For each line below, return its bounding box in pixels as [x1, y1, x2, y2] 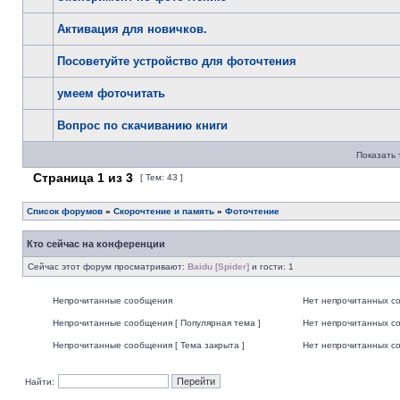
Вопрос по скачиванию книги [57, 119, 228, 132]
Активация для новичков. [57, 22, 207, 36]
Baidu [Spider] [187, 262, 249, 271]
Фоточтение [225, 206, 279, 216]
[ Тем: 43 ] [137, 172, 186, 182]
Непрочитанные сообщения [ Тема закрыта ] [53, 340, 245, 350]
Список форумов [27, 206, 103, 216]
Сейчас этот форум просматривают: [28, 262, 187, 271]
